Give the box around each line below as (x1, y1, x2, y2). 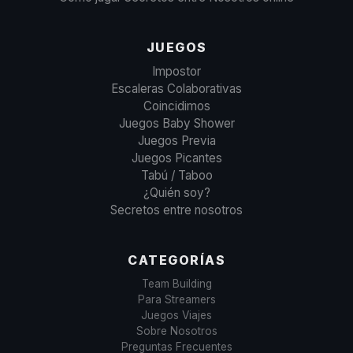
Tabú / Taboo (140, 168, 213, 183)
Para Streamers (137, 293, 216, 306)
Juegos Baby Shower (118, 116, 235, 131)
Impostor (152, 64, 201, 79)
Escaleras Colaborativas (111, 81, 242, 96)
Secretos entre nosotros (110, 203, 243, 217)
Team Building (141, 277, 212, 290)
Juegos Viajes (141, 309, 212, 321)
